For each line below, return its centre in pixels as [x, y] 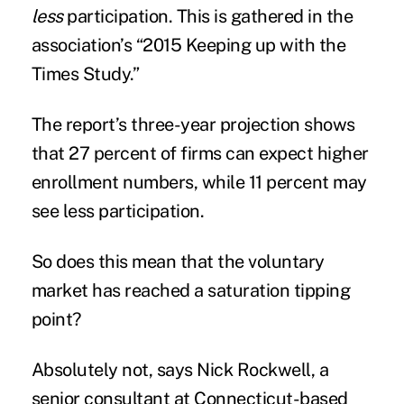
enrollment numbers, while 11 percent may [199, 183]
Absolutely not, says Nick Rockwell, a [180, 370]
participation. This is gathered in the [208, 17]
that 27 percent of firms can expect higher [200, 154]
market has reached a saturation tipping [191, 291]
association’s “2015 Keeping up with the [188, 46]
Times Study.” [85, 74]
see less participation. [118, 211]
